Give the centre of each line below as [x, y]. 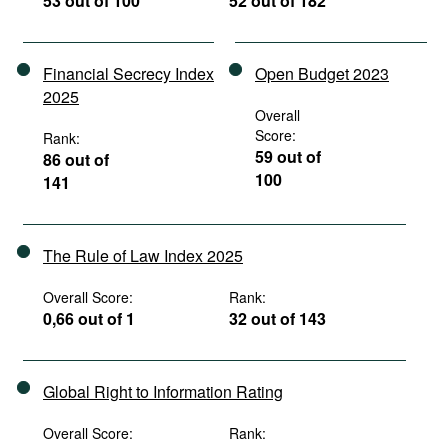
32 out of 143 [278, 318]
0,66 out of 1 [89, 318]
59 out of [288, 156]
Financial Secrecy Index [128, 73]
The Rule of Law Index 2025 [143, 255]
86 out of [76, 159]
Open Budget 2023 [322, 73]
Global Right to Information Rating [163, 391]
